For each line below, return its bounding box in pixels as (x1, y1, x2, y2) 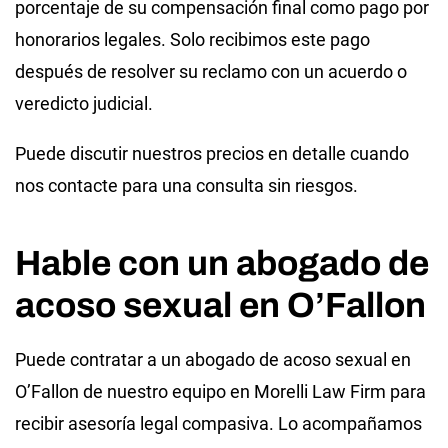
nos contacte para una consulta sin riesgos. (15, 174, 358, 196)
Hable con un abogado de (15, 243, 429, 282)
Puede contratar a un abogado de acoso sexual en (15, 348, 411, 370)
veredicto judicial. (15, 92, 153, 114)
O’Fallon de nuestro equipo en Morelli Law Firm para (15, 380, 426, 402)
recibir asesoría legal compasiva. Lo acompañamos (15, 412, 422, 434)
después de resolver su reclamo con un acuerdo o (15, 60, 407, 82)
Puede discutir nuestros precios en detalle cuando (15, 142, 409, 164)
